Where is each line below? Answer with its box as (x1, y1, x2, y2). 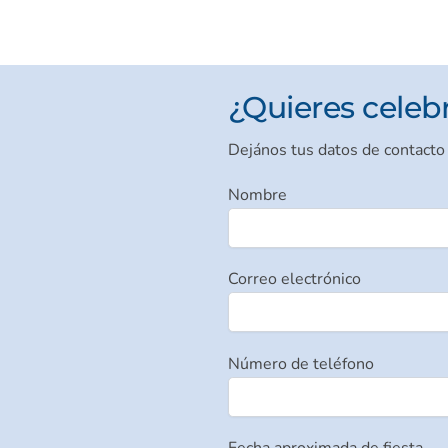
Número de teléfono (227, 352, 374, 375)
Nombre (227, 183, 287, 206)
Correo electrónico (227, 268, 361, 291)
